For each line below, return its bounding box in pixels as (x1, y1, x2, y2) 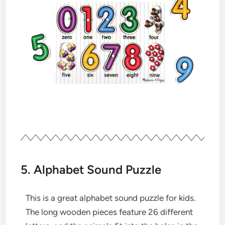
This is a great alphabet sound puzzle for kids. (26, 192, 196, 203)
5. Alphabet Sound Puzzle (21, 162, 162, 177)
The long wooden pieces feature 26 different (26, 206, 193, 217)
